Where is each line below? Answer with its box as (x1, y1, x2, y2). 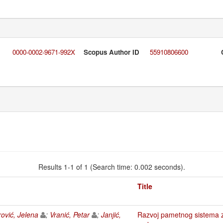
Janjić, (101, 209, 121, 220)
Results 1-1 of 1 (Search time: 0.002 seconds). (38, 161, 185, 172)
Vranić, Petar (50, 209, 90, 220)
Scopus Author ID (83, 47, 139, 57)
